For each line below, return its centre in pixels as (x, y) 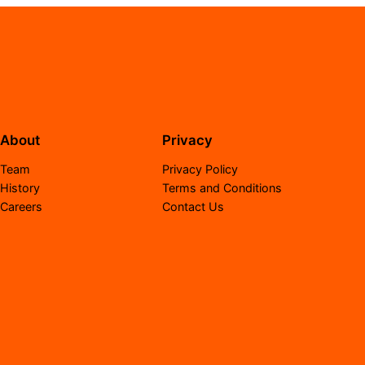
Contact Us (193, 207)
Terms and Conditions (222, 188)
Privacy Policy (200, 169)
